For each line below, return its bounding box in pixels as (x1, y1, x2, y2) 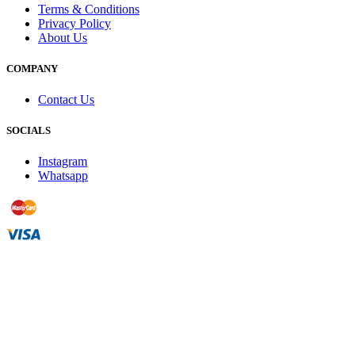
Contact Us (38, 93, 94, 107)
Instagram (38, 155, 87, 169)
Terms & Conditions (38, 2, 139, 16)
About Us (38, 30, 87, 44)
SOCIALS (6, 124, 51, 137)
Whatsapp (38, 169, 88, 183)
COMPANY (6, 62, 58, 74)
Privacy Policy (38, 16, 111, 30)
